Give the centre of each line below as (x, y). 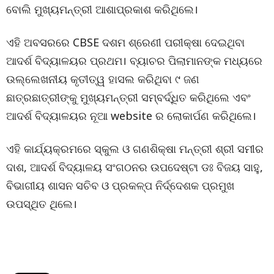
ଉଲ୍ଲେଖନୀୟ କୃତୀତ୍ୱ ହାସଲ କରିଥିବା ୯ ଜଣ (103, 79)
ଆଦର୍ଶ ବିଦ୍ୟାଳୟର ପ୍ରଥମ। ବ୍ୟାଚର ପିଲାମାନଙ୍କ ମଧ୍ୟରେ (134, 61)
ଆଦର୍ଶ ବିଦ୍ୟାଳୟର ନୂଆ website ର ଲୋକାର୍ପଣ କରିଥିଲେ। (131, 116)
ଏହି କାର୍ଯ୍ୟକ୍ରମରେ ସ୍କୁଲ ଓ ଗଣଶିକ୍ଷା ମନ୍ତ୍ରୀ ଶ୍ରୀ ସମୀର (135, 149)
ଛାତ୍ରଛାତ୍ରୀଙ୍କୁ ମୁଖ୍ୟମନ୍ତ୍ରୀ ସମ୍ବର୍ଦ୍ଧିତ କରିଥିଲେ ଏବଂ (128, 97)
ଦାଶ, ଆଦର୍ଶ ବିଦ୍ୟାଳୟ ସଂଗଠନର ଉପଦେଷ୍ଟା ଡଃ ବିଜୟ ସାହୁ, (135, 167)
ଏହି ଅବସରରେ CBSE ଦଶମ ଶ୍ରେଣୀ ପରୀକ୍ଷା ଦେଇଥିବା (125, 42)
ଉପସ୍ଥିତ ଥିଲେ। (42, 204)
